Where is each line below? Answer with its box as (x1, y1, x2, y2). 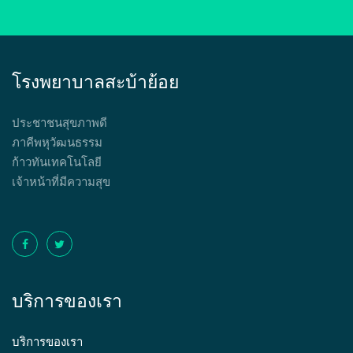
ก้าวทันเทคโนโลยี (12, 154, 102, 169)
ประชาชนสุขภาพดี (12, 115, 107, 129)
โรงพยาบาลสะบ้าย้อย (12, 67, 179, 96)
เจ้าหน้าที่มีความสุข (12, 174, 110, 188)
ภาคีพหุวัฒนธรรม (12, 135, 102, 149)
